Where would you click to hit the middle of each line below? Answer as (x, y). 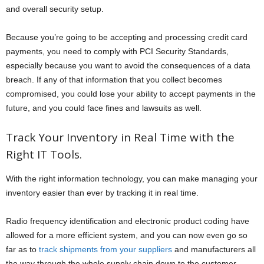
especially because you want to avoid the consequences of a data (128, 65)
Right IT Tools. (44, 154)
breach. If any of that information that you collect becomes (114, 79)
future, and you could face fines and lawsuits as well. (104, 108)
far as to (22, 249)
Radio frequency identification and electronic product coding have (128, 221)
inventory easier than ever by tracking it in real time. (102, 192)
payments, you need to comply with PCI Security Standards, (117, 51)
